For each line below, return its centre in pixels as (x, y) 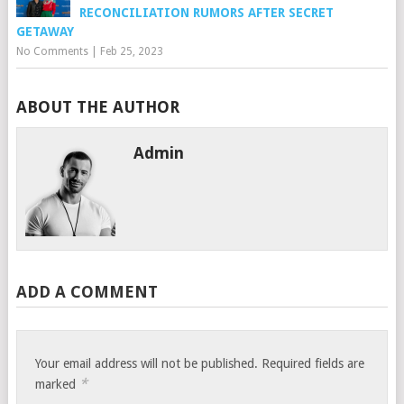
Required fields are (313, 364)
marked (58, 385)
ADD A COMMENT (87, 292)
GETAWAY (45, 32)
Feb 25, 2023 (131, 52)
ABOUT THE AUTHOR (97, 107)
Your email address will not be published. (147, 364)
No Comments (52, 52)
